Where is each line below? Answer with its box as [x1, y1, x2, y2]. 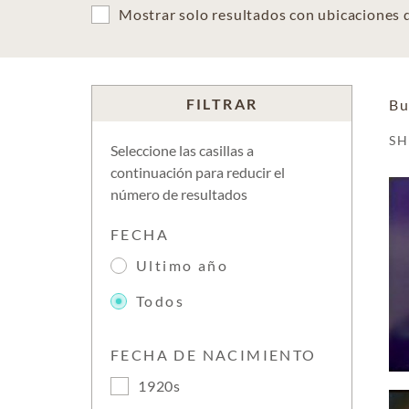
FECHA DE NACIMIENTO [110, 346, 317, 363]
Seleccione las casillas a [110, 142, 254, 159]
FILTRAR [185, 95, 258, 112]
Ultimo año [136, 257, 228, 274]
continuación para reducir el [110, 163, 285, 181]
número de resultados [110, 185, 247, 203]
